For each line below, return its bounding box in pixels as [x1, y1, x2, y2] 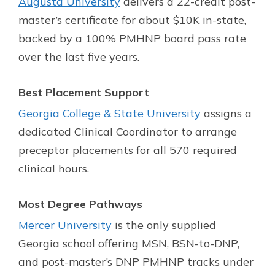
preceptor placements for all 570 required [18, 142, 237, 157]
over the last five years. [18, 49, 139, 64]
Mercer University [18, 217, 112, 232]
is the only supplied [112, 217, 216, 232]
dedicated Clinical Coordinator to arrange [18, 124, 237, 139]
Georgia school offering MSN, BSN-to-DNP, [18, 236, 239, 250]
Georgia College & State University [18, 106, 201, 120]
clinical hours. [18, 161, 89, 176]
